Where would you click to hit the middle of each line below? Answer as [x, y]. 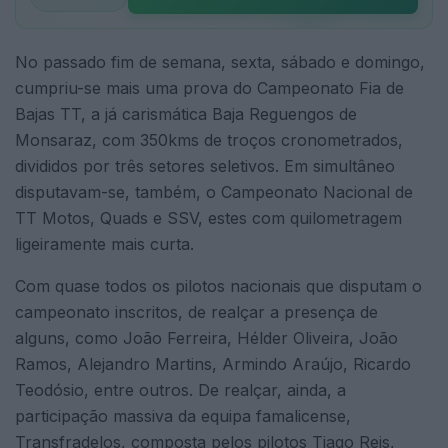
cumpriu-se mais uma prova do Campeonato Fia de [209, 88]
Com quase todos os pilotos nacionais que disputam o [218, 286]
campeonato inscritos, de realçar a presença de [196, 312]
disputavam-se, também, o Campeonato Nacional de [214, 192]
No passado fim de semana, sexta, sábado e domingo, [220, 62]
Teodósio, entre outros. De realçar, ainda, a [180, 390]
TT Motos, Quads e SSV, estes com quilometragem [208, 218]
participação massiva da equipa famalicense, [183, 416]
